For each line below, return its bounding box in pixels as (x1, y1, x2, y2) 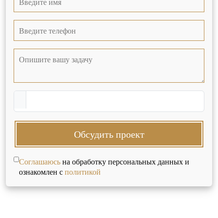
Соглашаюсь (18, 156, 60, 166)
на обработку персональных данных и (60, 156, 189, 166)
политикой (64, 166, 101, 177)
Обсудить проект (73, 127, 145, 141)
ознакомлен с (18, 166, 65, 177)
